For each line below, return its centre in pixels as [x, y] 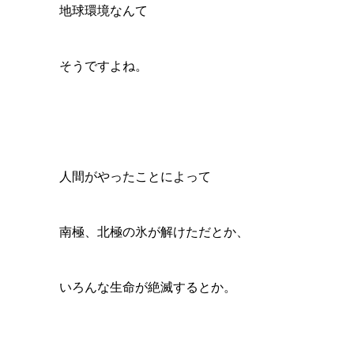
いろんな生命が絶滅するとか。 [147, 287]
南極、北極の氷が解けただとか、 [154, 232]
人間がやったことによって [135, 177]
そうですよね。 [103, 66]
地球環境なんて [103, 11]
